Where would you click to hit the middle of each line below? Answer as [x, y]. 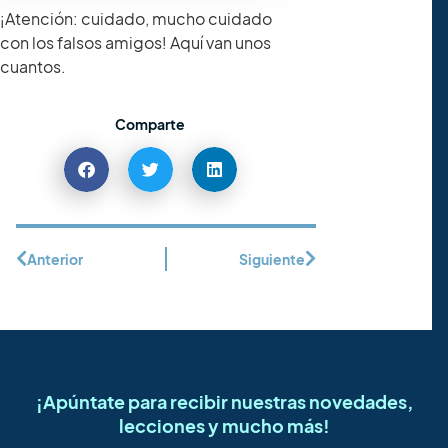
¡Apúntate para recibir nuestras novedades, [224, 401]
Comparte [150, 124]
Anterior [55, 259]
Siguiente [272, 259]
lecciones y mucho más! [224, 425]
